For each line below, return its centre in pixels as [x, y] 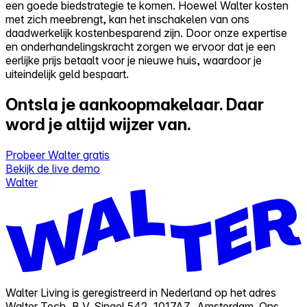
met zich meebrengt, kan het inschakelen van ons [127, 19]
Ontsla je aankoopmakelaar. [116, 104]
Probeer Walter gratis [58, 155]
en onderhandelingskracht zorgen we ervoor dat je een [140, 46]
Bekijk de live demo [53, 168]
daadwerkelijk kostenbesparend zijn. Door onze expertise [146, 33]
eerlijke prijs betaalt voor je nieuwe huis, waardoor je [134, 60]
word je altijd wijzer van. [98, 124]
